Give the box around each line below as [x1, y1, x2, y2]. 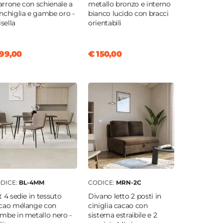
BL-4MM [18, 179, 44, 187]
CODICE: [88, 179, 116, 187]
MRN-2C [115, 179, 141, 187]
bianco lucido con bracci [88, 9, 169, 18]
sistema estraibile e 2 [88, 211, 157, 220]
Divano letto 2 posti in [88, 192, 161, 201]
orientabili [88, 18, 122, 28]
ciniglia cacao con [88, 201, 148, 211]
